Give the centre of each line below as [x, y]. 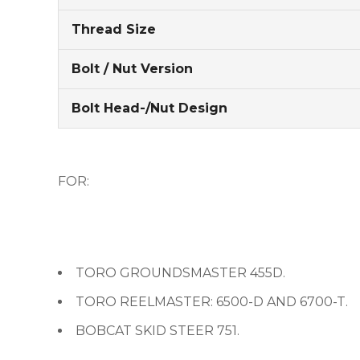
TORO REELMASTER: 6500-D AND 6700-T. [212, 302]
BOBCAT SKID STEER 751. [157, 331]
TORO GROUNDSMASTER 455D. [180, 273]
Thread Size [114, 29]
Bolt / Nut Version [132, 69]
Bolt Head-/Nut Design [149, 108]
